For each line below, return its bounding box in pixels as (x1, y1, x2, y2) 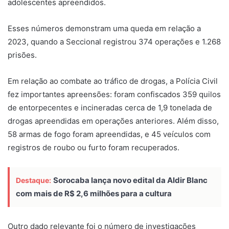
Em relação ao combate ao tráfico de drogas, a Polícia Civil (8, 76, 218, 86)
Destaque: (16, 176, 51, 185)
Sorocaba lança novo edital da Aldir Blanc (53, 175, 208, 186)
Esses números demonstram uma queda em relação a (8, 24, 201, 34)
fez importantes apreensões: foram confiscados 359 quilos (8, 89, 221, 100)
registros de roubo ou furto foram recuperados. (8, 143, 179, 153)
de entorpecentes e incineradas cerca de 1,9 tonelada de (8, 103, 212, 113)
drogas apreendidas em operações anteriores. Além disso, (8, 116, 219, 126)
